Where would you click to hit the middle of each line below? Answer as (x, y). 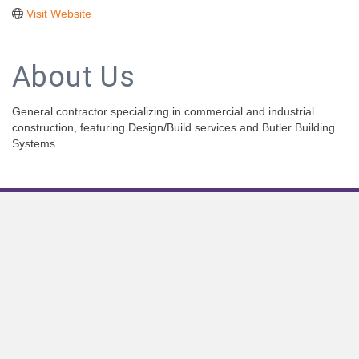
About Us (74, 77)
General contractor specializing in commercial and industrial (163, 111)
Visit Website (58, 13)
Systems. (35, 143)
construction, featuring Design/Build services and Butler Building (173, 127)
